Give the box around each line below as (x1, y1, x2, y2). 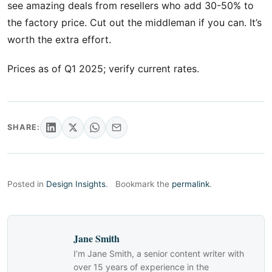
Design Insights (46, 179, 106, 189)
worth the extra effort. (7, 33, 111, 46)
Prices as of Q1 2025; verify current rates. (7, 63, 199, 75)
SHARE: (7, 123, 41, 132)
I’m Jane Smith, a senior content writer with (73, 248, 244, 259)
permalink (172, 179, 209, 189)
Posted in (7, 179, 46, 189)
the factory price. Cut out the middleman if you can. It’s (7, 16, 262, 29)
